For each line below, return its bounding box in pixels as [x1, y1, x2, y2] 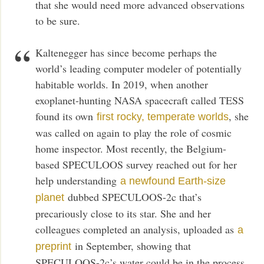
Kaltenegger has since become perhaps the [35, 45, 217, 60]
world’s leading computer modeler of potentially [35, 61, 242, 76]
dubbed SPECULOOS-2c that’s [64, 190, 202, 204]
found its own [35, 109, 97, 124]
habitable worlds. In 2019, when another [35, 77, 209, 92]
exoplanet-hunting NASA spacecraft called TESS [35, 93, 245, 108]
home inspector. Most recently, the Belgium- [35, 141, 227, 156]
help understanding [35, 173, 121, 188]
